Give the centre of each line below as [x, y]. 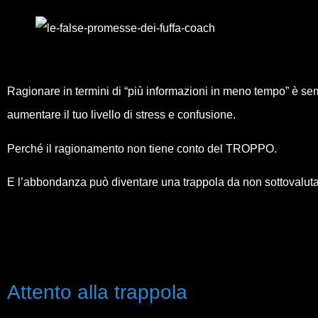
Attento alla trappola [97, 292]
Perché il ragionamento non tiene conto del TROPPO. [142, 148]
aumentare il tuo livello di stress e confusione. [121, 115]
